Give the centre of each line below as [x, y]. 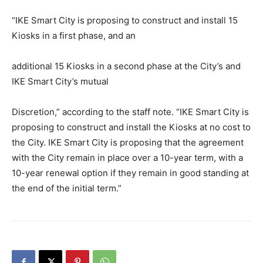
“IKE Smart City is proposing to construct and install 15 [125, 20]
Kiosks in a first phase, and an [74, 36]
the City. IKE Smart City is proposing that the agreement [128, 142]
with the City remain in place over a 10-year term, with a [127, 158]
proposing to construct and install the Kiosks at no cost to [131, 127]
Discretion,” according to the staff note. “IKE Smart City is [130, 112]
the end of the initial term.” [67, 188]
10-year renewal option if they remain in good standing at [130, 173]
